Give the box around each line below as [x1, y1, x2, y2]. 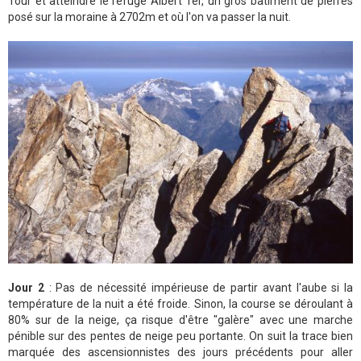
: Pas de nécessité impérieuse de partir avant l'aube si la [44, 280, 353, 294]
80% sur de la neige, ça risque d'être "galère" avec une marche [8, 313, 353, 326]
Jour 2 [8, 280, 44, 294]
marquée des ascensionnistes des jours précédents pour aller [8, 345, 353, 359]
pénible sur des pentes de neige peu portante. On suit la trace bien [8, 329, 353, 342]
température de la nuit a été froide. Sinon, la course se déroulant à [8, 297, 353, 310]
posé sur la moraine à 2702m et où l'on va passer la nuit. [8, 10, 291, 23]
